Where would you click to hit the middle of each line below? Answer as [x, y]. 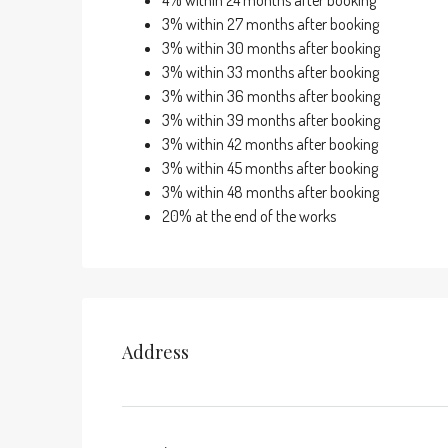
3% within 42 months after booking [270, 144]
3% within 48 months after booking [270, 192]
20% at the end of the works [249, 216]
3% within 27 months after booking [270, 24]
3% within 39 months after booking [271, 120]
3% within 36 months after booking [271, 96]
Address [155, 351]
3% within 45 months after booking [270, 168]
